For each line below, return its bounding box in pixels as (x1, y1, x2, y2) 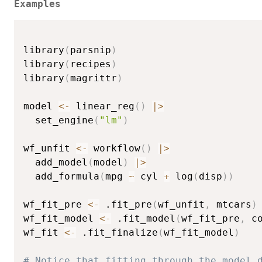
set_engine (23, 115, 94, 126)
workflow (88, 143, 140, 154)
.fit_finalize (76, 227, 158, 239)
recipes (70, 58, 111, 70)
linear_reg (70, 101, 135, 112)
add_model (23, 157, 88, 168)
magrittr (70, 73, 117, 84)
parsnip (70, 44, 111, 56)
